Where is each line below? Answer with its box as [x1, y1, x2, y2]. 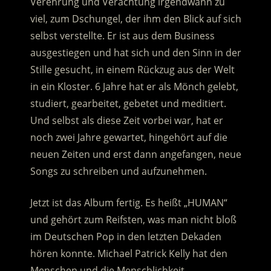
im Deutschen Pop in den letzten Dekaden [30, 230, 221, 244]
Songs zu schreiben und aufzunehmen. [30, 165, 207, 178]
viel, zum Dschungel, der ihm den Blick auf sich [30, 12, 241, 26]
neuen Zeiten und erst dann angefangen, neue [30, 148, 241, 162]
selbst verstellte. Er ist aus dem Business [30, 29, 215, 43]
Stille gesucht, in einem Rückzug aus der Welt [30, 63, 235, 77]
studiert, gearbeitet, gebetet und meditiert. [30, 97, 226, 111]
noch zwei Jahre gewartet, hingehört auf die [30, 131, 227, 145]
